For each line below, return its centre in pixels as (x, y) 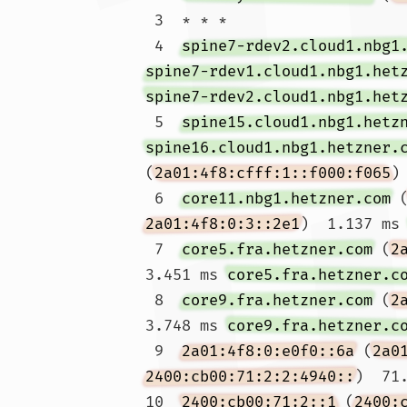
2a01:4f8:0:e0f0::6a (268, 351)
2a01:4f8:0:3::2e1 (223, 224)
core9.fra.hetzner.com (277, 300)
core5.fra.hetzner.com (277, 249)
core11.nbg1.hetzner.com (286, 199)
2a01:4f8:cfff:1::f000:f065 (273, 173)
